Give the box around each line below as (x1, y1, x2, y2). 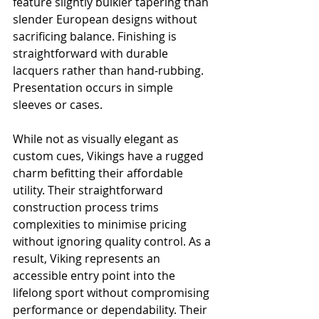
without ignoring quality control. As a (13, 234, 214, 250)
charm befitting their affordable (13, 165, 186, 182)
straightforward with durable (13, 46, 171, 62)
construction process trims (13, 199, 162, 216)
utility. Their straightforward (13, 182, 166, 199)
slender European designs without (13, 11, 200, 28)
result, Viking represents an (13, 251, 163, 267)
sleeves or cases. (13, 97, 103, 113)
